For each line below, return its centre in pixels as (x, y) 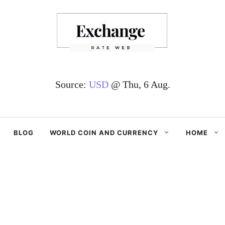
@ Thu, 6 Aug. (139, 84)
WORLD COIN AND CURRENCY (104, 132)
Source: (72, 84)
